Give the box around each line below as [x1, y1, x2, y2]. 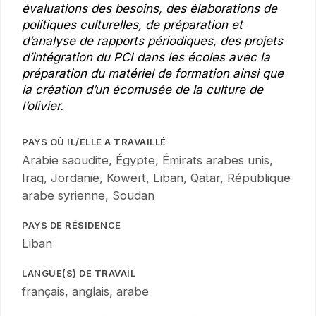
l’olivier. [22, 98, 63, 113]
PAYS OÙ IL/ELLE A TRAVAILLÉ [22, 135, 166, 147]
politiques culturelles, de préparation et [22, 17, 243, 32]
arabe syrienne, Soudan [22, 188, 154, 202]
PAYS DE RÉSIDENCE [22, 219, 121, 231]
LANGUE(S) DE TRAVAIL [22, 267, 135, 279]
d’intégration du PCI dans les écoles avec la [22, 49, 270, 64]
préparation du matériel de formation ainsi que [22, 66, 284, 80]
